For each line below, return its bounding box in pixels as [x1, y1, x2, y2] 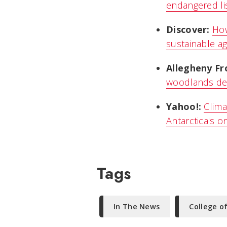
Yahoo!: [166, 100, 202, 112]
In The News [113, 201, 160, 211]
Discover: [166, 23, 210, 35]
